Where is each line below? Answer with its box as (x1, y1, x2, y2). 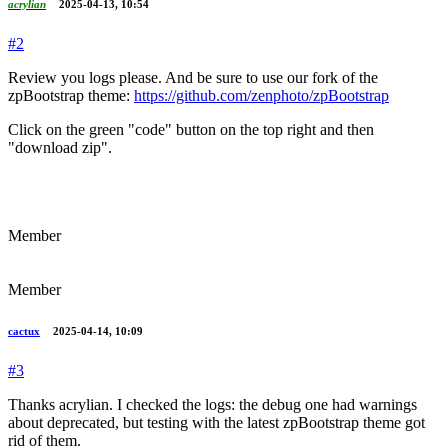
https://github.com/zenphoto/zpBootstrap (134, 86, 389, 104)
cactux (8, 324, 40, 337)
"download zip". (8, 138, 112, 156)
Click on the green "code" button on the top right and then (8, 120, 374, 138)
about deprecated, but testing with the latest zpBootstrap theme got (8, 413, 425, 431)
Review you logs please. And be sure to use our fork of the (8, 68, 378, 86)
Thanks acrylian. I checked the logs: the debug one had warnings (8, 395, 417, 413)
